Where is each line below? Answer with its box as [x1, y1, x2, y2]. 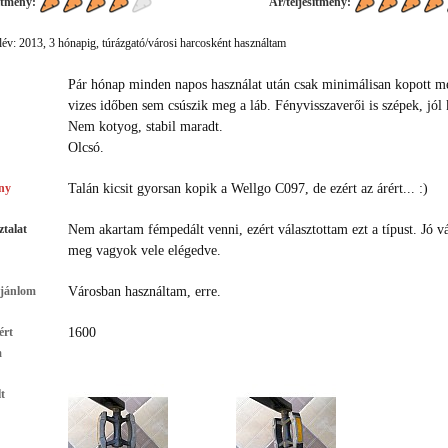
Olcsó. [68, 139, 105, 155]
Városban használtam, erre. [68, 283, 222, 299]
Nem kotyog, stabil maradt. [68, 118, 224, 134]
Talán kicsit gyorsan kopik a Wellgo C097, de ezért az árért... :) [68, 180, 429, 196]
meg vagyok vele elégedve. [68, 242, 222, 258]
